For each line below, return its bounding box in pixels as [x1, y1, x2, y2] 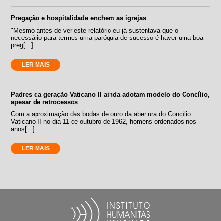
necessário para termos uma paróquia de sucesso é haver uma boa [11, 34, 204, 41]
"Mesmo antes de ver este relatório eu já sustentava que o [11, 26, 179, 34]
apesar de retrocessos [11, 98, 78, 106]
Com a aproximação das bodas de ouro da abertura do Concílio [11, 110, 191, 118]
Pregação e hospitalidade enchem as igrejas [11, 14, 147, 22]
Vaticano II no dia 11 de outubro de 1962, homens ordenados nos [11, 117, 197, 125]
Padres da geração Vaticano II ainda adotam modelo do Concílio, [11, 90, 210, 98]
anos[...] [11, 125, 35, 133]
